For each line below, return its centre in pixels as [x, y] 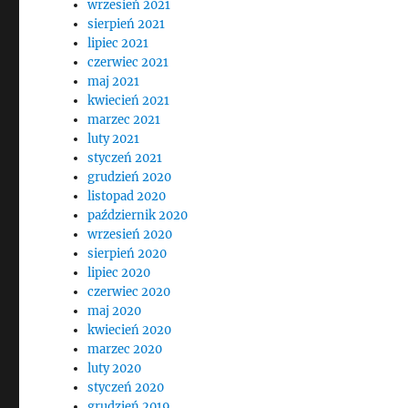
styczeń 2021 [125, 158]
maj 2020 [115, 311]
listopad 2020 [127, 196]
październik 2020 [138, 215]
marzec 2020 [125, 349]
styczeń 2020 [126, 388]
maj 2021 [114, 82]
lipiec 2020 [119, 273]
